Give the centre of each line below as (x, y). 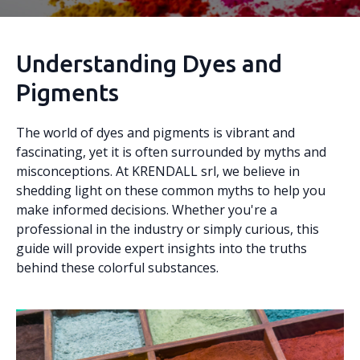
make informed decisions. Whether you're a (147, 210)
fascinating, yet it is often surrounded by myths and (171, 152)
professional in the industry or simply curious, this (168, 229)
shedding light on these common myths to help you (171, 190)
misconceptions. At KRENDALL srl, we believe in (158, 171)
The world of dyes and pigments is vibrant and (155, 133)
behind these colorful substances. (117, 268)
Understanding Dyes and (149, 63)
